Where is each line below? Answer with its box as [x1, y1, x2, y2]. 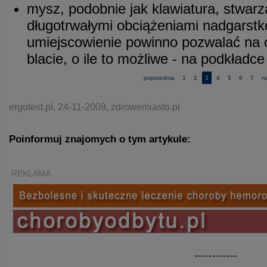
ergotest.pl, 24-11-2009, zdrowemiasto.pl [9, 102, 180, 112]
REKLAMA [11, 169, 51, 178]
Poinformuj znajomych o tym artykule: [9, 133, 191, 145]
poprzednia [143, 74, 175, 81]
